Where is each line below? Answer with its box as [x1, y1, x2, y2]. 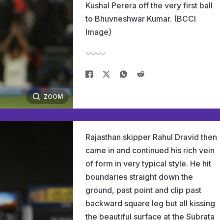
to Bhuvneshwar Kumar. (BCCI [85, 14, 196, 24]
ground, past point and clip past [85, 185, 201, 195]
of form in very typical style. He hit [85, 159, 211, 168]
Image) [85, 27, 111, 37]
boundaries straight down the [85, 172, 193, 182]
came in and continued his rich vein [85, 145, 215, 155]
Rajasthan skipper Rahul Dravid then [85, 132, 217, 142]
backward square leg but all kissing [85, 198, 215, 208]
